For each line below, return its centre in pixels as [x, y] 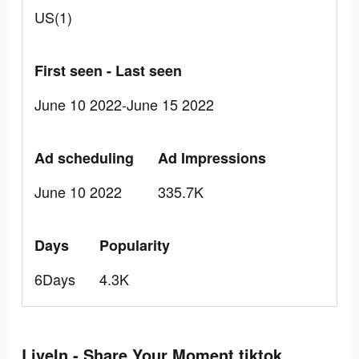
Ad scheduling [84, 158]
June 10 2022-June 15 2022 [124, 104]
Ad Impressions [212, 158]
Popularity [135, 245]
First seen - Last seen [108, 71]
